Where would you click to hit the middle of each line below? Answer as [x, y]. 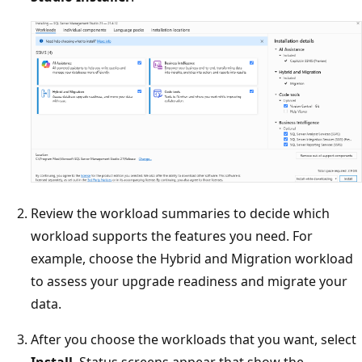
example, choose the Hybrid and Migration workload [192, 258]
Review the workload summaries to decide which [180, 213]
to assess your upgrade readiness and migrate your [189, 281]
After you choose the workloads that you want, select [194, 339]
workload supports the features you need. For [172, 236]
